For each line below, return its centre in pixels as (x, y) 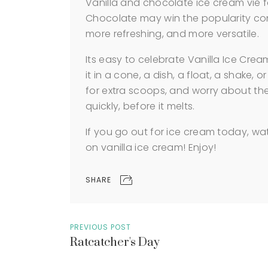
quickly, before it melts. (140, 106)
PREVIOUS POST (100, 227)
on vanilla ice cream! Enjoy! (151, 147)
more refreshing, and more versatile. (172, 34)
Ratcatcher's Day (115, 242)
